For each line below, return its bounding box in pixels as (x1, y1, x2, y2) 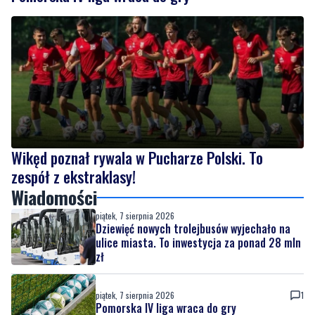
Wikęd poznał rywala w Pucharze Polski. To (11, 146, 263, 169)
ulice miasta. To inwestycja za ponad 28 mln (96, 233, 301, 251)
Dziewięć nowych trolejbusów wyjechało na (96, 219, 290, 237)
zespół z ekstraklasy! (11, 165, 136, 188)
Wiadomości (11, 183, 97, 211)
